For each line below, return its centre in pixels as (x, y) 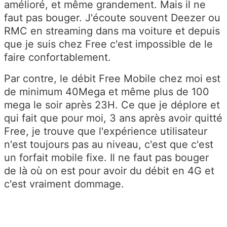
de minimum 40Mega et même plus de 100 (107, 91)
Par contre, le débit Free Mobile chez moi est (112, 78)
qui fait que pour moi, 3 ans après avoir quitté (113, 118)
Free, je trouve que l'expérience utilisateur (106, 131)
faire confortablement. (58, 57)
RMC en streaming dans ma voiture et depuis (112, 31)
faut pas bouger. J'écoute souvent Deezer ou (112, 17)
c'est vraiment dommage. (64, 184)
